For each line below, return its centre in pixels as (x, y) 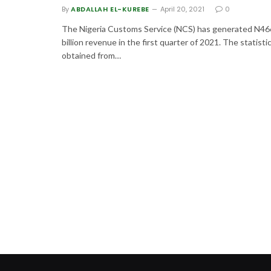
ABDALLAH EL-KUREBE (110, 9)
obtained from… (91, 56)
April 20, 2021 (182, 9)
